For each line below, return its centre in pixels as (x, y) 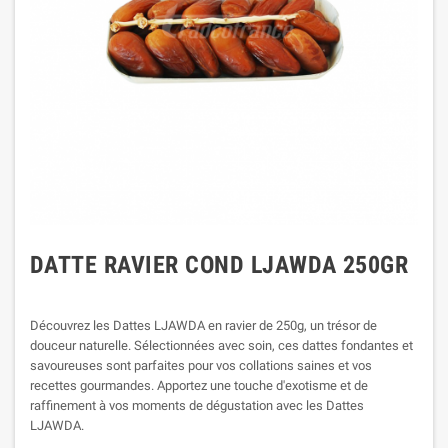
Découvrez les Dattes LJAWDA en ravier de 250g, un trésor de (203, 325)
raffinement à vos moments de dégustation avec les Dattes (197, 405)
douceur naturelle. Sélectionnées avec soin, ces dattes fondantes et (221, 345)
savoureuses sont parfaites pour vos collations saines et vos (201, 365)
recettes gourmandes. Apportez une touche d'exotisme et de (199, 385)
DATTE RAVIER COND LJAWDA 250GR (219, 265)
